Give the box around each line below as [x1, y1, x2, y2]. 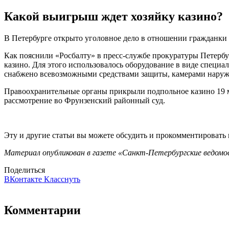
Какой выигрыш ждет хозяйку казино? [4, 10, 223, 24]
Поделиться [4, 166, 45, 175]
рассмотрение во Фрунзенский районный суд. [4, 96, 165, 105]
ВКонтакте [4, 175, 44, 184]
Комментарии [4, 203, 81, 217]
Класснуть [44, 175, 80, 184]
